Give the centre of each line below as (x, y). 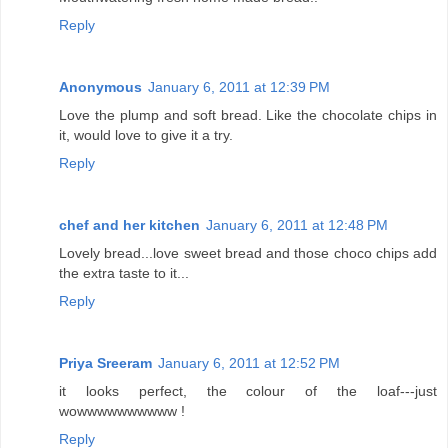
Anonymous (100, 86)
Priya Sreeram (105, 362)
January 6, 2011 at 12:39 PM (239, 86)
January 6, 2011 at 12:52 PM (249, 362)
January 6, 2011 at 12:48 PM (297, 224)
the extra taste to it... (124, 272)
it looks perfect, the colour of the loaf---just (248, 390)
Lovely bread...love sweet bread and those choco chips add (248, 252)
